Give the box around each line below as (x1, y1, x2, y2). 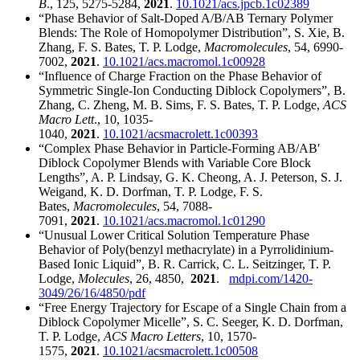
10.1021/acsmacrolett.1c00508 (103, 344, 258, 358)
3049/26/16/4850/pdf (39, 286, 145, 301)
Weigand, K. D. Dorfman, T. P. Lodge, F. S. (39, 185, 263, 199)
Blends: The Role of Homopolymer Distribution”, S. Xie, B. (39, 26, 345, 40)
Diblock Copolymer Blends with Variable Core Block (39, 156, 311, 170)
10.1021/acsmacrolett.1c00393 (103, 127, 258, 141)
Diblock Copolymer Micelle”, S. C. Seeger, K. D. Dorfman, (39, 315, 343, 329)
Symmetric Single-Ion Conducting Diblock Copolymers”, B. (39, 84, 346, 98)
